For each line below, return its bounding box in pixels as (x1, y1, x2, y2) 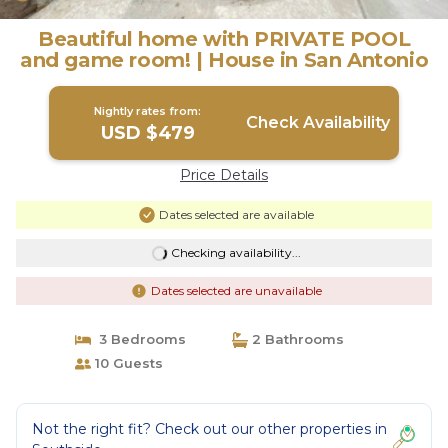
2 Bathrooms (248, 331, 344, 347)
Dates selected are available (158, 207, 314, 222)
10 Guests (90, 355, 163, 371)
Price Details (180, 166, 268, 184)
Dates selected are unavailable (150, 283, 322, 298)
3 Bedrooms (90, 331, 186, 347)
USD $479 (100, 122, 195, 144)
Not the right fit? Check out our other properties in (32, 420, 387, 438)
